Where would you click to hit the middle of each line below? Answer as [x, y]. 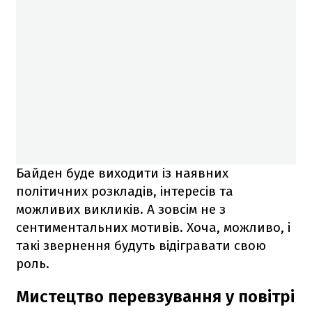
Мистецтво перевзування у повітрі [155, 296]
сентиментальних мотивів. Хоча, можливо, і [153, 227]
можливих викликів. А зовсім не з [121, 209]
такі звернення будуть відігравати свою [141, 245]
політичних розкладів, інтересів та [125, 191]
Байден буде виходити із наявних [122, 173]
